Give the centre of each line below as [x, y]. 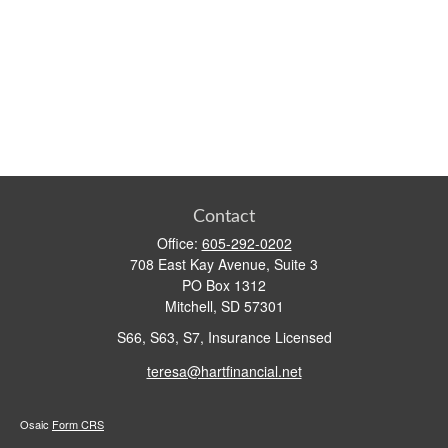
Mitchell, [190, 306]
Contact [224, 217]
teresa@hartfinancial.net [224, 370]
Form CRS [78, 423]
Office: [179, 243]
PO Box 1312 [224, 285]
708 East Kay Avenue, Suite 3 [224, 264]
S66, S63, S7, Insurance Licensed [224, 337]
